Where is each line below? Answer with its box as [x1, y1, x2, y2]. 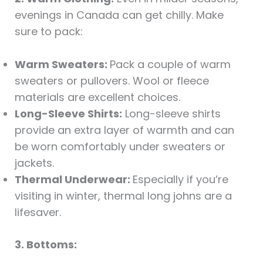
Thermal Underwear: [14, 172, 133, 187]
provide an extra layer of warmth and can [14, 123, 234, 138]
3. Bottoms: [14, 237, 77, 252]
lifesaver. [14, 205, 61, 220]
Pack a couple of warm [109, 57, 231, 72]
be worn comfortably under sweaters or [14, 139, 225, 154]
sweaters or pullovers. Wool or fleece [14, 73, 209, 89]
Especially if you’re [132, 172, 228, 187]
